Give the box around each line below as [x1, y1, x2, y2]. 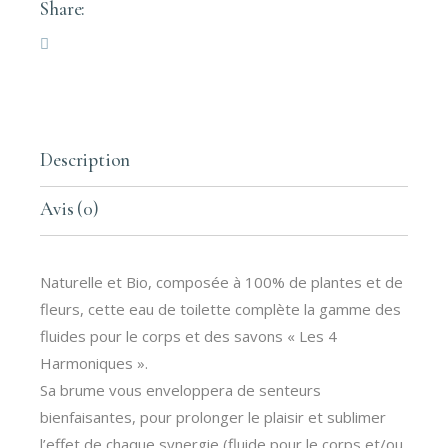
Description [40, 148, 131, 171]
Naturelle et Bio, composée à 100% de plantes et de [40, 272, 404, 292]
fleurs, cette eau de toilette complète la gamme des [40, 299, 402, 319]
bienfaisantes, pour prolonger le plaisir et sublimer [40, 407, 387, 427]
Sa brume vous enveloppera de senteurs [40, 380, 322, 400]
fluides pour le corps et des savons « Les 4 [40, 326, 338, 346]
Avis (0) [40, 197, 99, 220]
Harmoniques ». [40, 353, 149, 373]
